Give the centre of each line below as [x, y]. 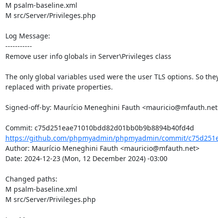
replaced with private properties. [59, 87]
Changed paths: [32, 179]
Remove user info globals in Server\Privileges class [88, 56]
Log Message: [27, 36]
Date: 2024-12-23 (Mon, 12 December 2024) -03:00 [86, 158]
